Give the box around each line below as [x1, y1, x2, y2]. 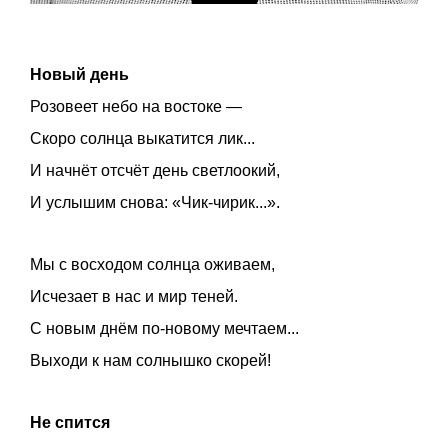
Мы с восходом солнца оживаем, [30, 255, 275, 273]
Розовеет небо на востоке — [30, 97, 242, 115]
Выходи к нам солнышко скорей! [30, 351, 271, 369]
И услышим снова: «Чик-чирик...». [30, 193, 280, 211]
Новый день [30, 65, 129, 83]
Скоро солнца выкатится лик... [30, 129, 255, 147]
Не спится [30, 413, 110, 431]
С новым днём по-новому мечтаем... [30, 319, 299, 337]
